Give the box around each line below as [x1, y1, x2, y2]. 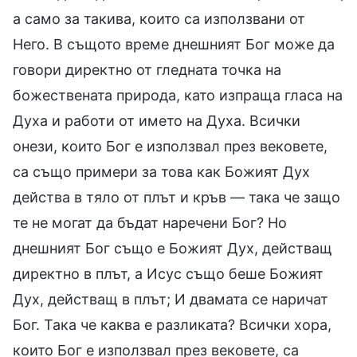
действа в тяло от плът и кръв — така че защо [13, 188, 340, 206]
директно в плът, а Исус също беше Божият [13, 265, 324, 282]
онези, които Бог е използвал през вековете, [13, 137, 328, 155]
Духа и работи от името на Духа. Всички [13, 112, 300, 129]
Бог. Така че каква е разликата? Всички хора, [13, 316, 331, 333]
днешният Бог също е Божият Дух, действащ [13, 239, 332, 257]
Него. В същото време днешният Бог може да [13, 35, 335, 53]
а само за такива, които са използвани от [13, 10, 305, 27]
